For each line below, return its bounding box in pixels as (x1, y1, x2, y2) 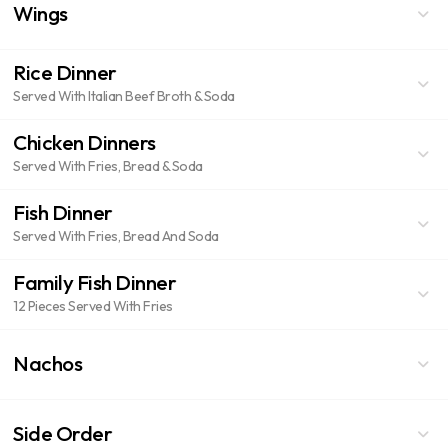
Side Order (13, 419, 112, 446)
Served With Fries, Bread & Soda (13, 157, 203, 175)
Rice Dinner (13, 59, 117, 85)
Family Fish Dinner (13, 269, 176, 295)
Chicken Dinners (13, 129, 156, 155)
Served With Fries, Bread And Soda (13, 227, 219, 245)
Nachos (13, 349, 82, 376)
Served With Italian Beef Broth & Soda (13, 87, 235, 105)
